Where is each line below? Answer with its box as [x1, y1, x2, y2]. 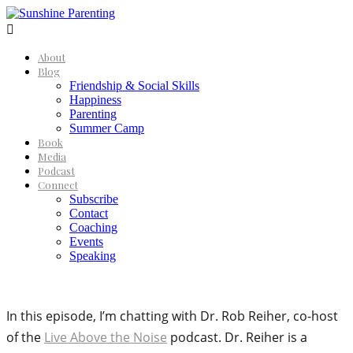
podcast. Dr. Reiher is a [167, 329, 307, 346]
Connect [38, 178, 78, 191]
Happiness [69, 93, 121, 106]
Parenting [69, 107, 117, 121]
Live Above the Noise [44, 329, 167, 346]
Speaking [69, 249, 116, 262]
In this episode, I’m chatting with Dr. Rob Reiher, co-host [6, 307, 338, 325]
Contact [69, 206, 108, 220]
